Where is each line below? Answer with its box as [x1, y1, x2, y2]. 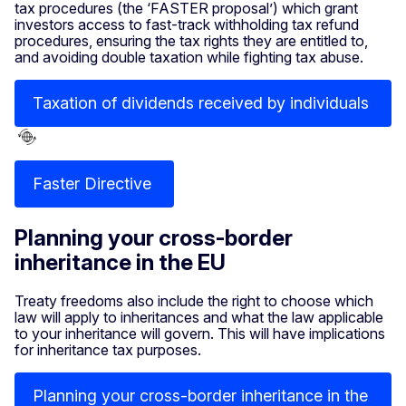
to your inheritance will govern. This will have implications [14, 324, 385, 343]
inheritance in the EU [14, 248, 230, 275]
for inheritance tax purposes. [14, 340, 201, 359]
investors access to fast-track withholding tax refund [14, 15, 359, 34]
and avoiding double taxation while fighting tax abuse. [14, 48, 367, 67]
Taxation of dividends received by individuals [33, 93, 373, 113]
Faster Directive [33, 173, 156, 193]
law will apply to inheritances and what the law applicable [14, 307, 383, 326]
